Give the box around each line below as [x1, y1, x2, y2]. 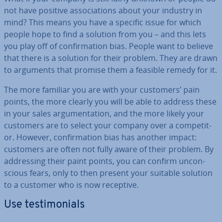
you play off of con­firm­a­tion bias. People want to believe [4, 41, 213, 52]
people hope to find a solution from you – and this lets [4, 29, 206, 40]
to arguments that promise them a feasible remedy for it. [4, 64, 217, 75]
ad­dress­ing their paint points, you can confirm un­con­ [4, 156, 205, 166]
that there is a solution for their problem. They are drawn [4, 53, 218, 63]
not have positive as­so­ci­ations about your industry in [4, 5, 202, 16]
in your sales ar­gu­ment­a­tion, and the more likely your [4, 108, 204, 119]
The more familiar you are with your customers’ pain [4, 84, 200, 95]
